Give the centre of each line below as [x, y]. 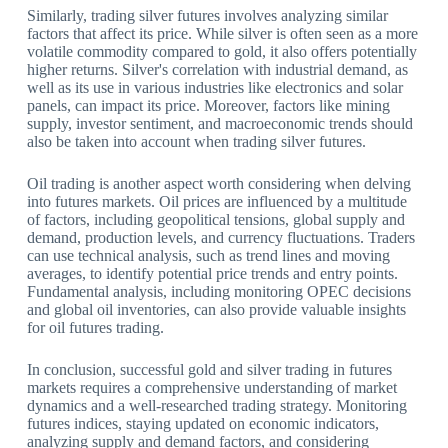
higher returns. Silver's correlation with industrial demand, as [217, 70]
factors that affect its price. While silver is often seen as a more [222, 34]
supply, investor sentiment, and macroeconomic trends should [219, 124]
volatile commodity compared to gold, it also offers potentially [221, 52]
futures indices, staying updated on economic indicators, [202, 424]
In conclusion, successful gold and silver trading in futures [209, 370]
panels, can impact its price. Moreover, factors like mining [208, 106]
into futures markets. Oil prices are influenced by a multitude [216, 202]
